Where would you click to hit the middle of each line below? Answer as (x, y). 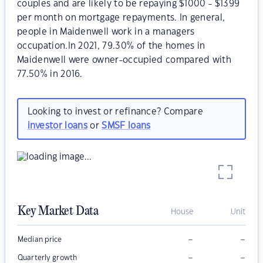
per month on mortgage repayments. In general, (121, 18)
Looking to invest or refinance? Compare (115, 112)
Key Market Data (58, 212)
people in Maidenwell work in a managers (106, 32)
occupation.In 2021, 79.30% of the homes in (111, 46)
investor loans (57, 126)
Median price (40, 240)
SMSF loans (126, 126)
